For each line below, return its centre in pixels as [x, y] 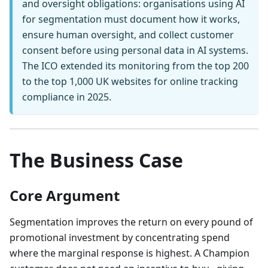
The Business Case [96, 160]
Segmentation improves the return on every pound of [131, 222]
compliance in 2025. [67, 97]
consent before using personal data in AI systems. [135, 50]
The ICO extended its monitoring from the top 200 [135, 66]
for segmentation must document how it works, [131, 19]
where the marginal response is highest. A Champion [130, 253]
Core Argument [65, 195]
